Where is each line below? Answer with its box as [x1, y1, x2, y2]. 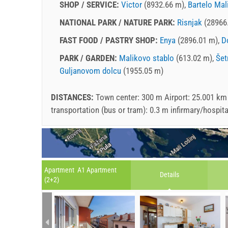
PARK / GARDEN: [60, 52, 119, 63]
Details [159, 170, 179, 179]
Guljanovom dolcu [60, 65, 121, 76]
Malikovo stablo [119, 52, 174, 63]
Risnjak [177, 17, 202, 27]
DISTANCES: [51, 92, 96, 102]
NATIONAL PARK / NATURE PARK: [60, 17, 177, 27]
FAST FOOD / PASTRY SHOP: [60, 35, 160, 45]
